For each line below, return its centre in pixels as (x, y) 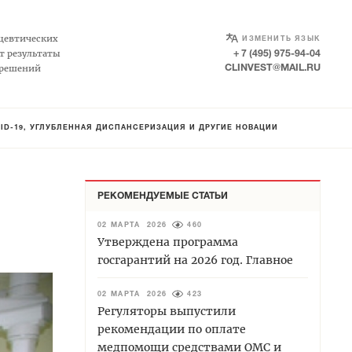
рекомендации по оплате (172, 329)
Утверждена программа (168, 242)
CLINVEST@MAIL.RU (273, 68)
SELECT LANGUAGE (273, 35)
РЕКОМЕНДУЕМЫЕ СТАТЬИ (163, 196)
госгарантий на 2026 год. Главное (195, 260)
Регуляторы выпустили (167, 311)
